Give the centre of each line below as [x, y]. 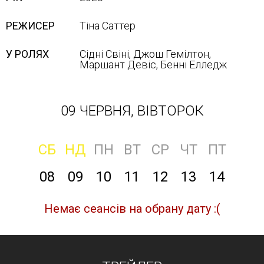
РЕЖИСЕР [30, 26]
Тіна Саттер [108, 26]
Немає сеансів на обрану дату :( [132, 209]
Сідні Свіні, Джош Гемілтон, [145, 54]
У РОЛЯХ [27, 54]
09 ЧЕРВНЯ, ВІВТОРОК [132, 111]
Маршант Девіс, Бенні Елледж [153, 65]
